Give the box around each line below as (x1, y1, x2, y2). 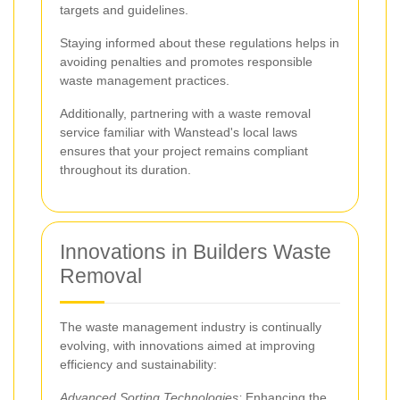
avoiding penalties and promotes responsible (60, 54, 312, 69)
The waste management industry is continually (60, 319, 321, 334)
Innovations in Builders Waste (60, 239, 331, 263)
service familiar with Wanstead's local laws (60, 124, 297, 139)
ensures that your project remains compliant (60, 143, 308, 158)
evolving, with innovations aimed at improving (60, 337, 315, 353)
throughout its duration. (60, 162, 191, 177)
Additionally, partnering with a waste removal (60, 105, 311, 121)
